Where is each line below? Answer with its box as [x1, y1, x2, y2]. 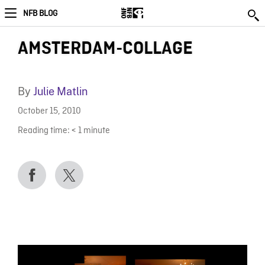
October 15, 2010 [17, 106, 81, 118]
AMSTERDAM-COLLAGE [17, 39, 193, 58]
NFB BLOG [23, 8, 57, 19]
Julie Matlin [33, 85, 88, 98]
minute [83, 125, 110, 137]
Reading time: [17, 125, 70, 137]
